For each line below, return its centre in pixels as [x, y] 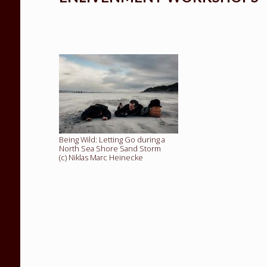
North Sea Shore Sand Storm [110, 148]
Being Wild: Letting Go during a [112, 139]
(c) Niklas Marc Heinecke [101, 157]
